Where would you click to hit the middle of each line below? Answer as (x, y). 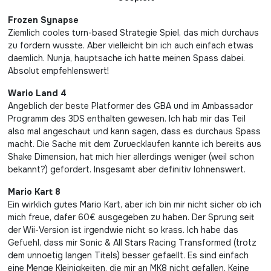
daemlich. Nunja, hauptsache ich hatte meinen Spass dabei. (126, 58)
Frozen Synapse (46, 20)
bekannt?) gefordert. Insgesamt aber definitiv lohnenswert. (127, 169)
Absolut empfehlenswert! (58, 71)
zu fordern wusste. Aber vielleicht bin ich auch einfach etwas (131, 45)
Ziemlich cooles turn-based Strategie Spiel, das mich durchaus (133, 33)
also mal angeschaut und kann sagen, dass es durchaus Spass (134, 131)
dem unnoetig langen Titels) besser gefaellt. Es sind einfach (128, 255)
